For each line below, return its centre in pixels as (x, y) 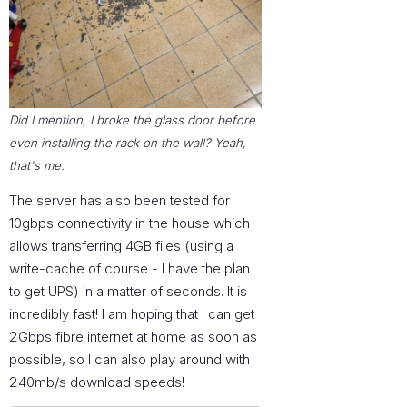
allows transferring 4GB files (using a (122, 246)
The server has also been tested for (120, 201)
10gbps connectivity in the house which (130, 223)
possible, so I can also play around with (130, 360)
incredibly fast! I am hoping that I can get (132, 314)
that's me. (37, 166)
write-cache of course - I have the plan (130, 269)
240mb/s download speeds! (97, 382)
